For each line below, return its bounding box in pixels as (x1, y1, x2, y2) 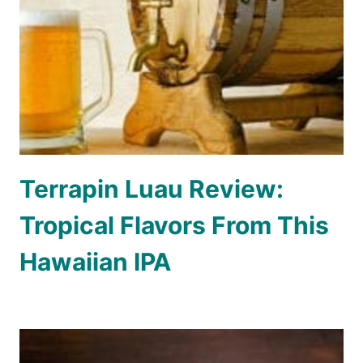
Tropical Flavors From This (19, 211, 329, 241)
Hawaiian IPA (19, 247, 171, 277)
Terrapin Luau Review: (19, 174, 284, 204)
